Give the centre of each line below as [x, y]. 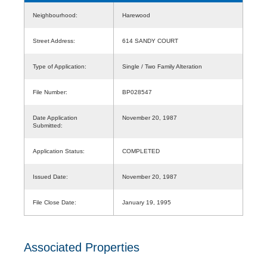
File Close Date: [55, 202]
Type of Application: [60, 66]
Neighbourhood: [55, 15]
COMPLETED [141, 151]
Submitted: [48, 125]
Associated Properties [82, 247]
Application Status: [59, 151]
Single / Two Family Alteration [162, 66]
